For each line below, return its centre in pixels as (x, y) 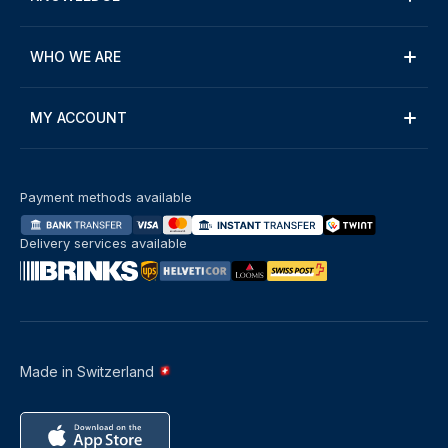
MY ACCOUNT (78, 117)
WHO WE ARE (75, 56)
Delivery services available (103, 243)
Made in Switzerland (89, 371)
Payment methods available (106, 197)
